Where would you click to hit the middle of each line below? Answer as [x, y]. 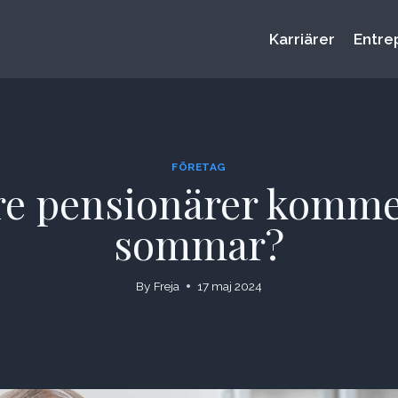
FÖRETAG [199, 167]
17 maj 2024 [229, 287]
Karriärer [302, 40]
